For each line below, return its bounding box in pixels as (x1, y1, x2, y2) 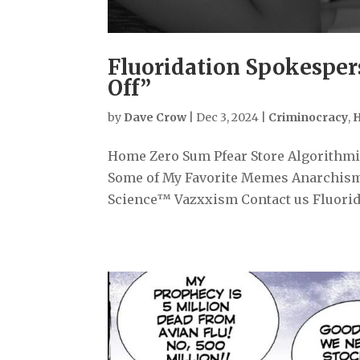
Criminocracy (268, 110, 349, 125)
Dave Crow (124, 110, 187, 125)
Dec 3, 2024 (196, 110, 260, 125)
